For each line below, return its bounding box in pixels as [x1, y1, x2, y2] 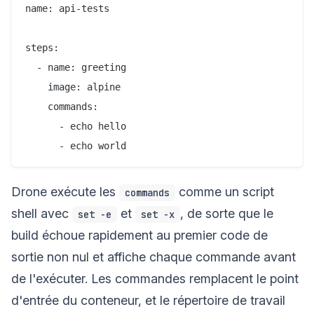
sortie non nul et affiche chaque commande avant [11, 249, 296, 264]
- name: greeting [25, 61, 126, 73]
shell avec [11, 205, 72, 221]
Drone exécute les [11, 184, 119, 199]
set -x [141, 207, 175, 221]
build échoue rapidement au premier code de [11, 227, 268, 243]
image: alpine [25, 81, 121, 93]
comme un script [175, 184, 274, 199]
